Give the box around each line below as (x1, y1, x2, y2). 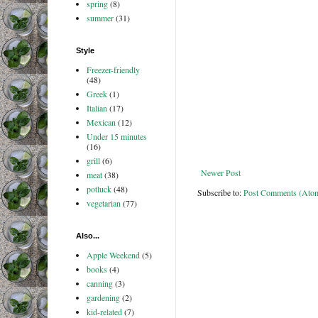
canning (86, 278, 113, 290)
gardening (86, 292, 120, 304)
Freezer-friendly (86, 64, 140, 76)
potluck (86, 183, 111, 195)
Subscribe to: (197, 187, 243, 199)
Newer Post (200, 167, 241, 179)
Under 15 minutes (86, 131, 147, 143)
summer (86, 12, 114, 24)
